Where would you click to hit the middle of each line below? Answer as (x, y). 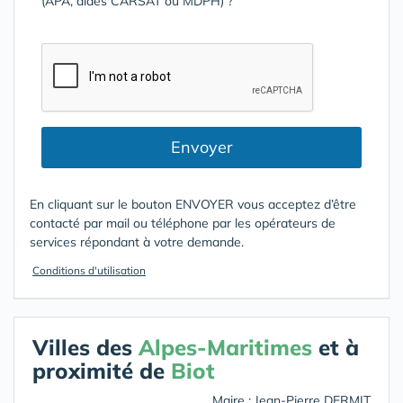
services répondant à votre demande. (137, 242)
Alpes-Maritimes (225, 347)
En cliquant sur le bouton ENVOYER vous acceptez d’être (193, 204)
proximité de (102, 371)
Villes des (85, 347)
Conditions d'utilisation (89, 270)
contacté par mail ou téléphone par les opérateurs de (183, 223)
